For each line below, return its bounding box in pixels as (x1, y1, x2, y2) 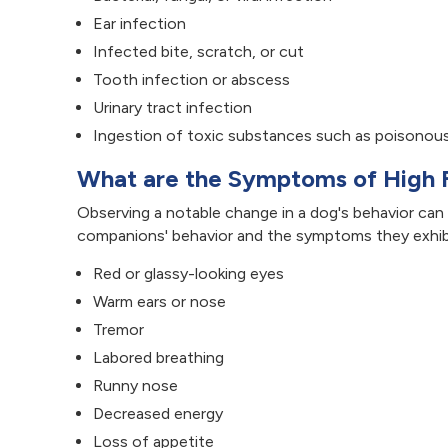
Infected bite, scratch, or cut (93, 41, 304, 61)
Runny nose (93, 375, 178, 395)
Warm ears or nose (93, 291, 226, 311)
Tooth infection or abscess (93, 69, 290, 89)
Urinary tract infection (93, 97, 252, 117)
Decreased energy (93, 403, 223, 423)
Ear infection (93, 13, 186, 33)
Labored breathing (93, 347, 224, 367)
